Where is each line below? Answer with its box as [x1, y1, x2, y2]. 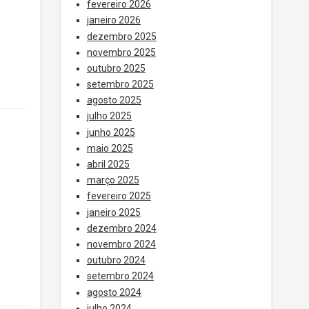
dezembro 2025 [86, 30, 157, 42]
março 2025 [86, 175, 139, 186]
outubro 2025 [86, 62, 146, 74]
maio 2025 [86, 142, 133, 154]
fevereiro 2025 [86, 190, 151, 202]
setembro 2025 [86, 79, 154, 90]
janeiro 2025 [86, 206, 141, 218]
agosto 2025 [86, 94, 141, 106]
